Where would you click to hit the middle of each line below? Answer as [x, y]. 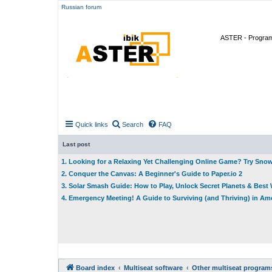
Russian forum [81, 7]
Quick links [92, 124]
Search [133, 124]
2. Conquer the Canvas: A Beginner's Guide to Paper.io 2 [152, 174]
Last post [76, 144]
